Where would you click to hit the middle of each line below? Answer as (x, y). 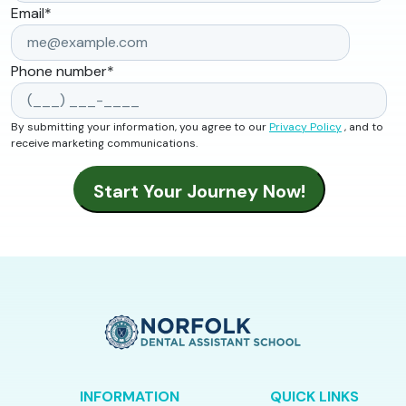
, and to (362, 127)
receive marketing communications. (104, 144)
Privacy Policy (305, 127)
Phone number (59, 72)
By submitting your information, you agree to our (140, 127)
